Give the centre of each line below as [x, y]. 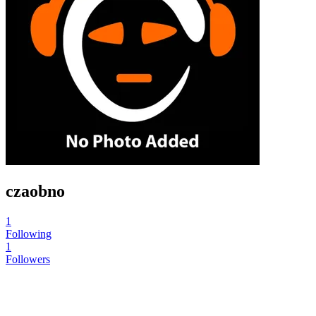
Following [29, 233]
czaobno [35, 191]
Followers [28, 259]
